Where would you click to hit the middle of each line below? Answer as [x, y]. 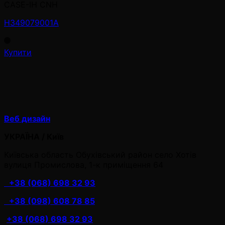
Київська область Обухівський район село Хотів [100, 154]
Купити [18, 52]
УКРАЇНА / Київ [34, 136]
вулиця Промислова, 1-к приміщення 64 [84, 164]
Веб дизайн [27, 118]
